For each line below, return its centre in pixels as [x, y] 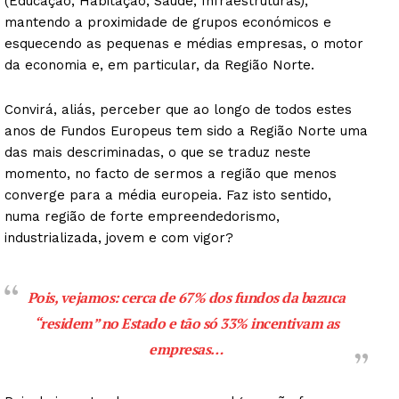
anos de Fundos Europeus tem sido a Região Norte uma [186, 130]
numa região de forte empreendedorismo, [142, 216]
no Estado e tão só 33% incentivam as [219, 323]
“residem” [65, 323]
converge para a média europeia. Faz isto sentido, [168, 195]
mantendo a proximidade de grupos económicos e [168, 22]
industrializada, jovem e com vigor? [119, 237]
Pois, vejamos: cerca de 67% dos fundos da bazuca [186, 297]
